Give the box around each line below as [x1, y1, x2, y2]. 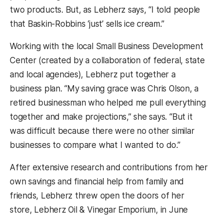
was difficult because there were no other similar [10, 126, 195, 136]
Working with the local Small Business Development [10, 41, 203, 52]
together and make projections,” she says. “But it [10, 112, 193, 122]
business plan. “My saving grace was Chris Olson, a [10, 84, 199, 94]
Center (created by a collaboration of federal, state [10, 55, 205, 66]
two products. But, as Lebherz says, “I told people [10, 5, 200, 15]
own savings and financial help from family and [10, 177, 184, 187]
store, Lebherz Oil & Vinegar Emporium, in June [10, 205, 188, 215]
